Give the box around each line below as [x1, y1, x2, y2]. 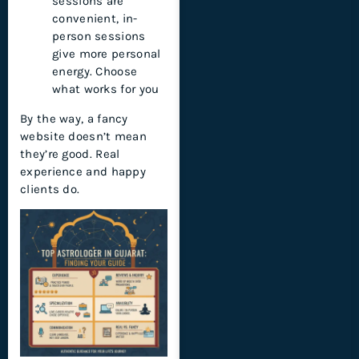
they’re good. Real [20, 146, 120, 161]
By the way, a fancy [20, 111, 128, 126]
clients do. [20, 181, 80, 196]
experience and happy [20, 163, 147, 179]
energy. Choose [52, 63, 138, 79]
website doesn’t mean [20, 128, 147, 143]
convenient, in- [52, 10, 138, 26]
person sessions [52, 28, 146, 43]
